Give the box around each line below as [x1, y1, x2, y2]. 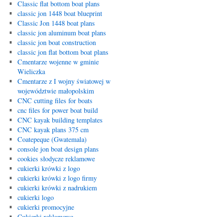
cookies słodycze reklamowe [17, 154, 95, 163]
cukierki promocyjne [17, 202, 74, 212]
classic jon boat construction [17, 38, 96, 47]
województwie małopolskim [17, 86, 94, 95]
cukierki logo [17, 193, 54, 202]
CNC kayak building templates [17, 115, 103, 124]
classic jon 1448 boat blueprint [17, 9, 102, 18]
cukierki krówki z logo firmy [17, 173, 97, 183]
